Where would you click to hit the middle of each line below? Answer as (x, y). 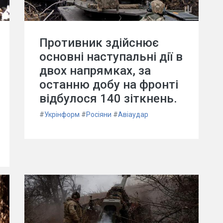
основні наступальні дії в (111, 57)
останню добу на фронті (109, 85)
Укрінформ (62, 114)
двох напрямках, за (95, 71)
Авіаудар (133, 114)
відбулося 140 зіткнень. (108, 99)
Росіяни (99, 114)
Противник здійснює (99, 43)
